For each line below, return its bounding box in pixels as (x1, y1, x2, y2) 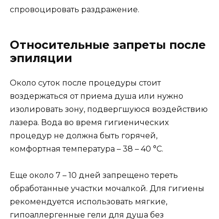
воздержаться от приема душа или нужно (10, 91, 183, 101)
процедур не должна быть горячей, (10, 131, 157, 140)
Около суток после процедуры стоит (10, 78, 161, 88)
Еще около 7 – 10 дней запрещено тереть (10, 170, 178, 180)
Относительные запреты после (10, 38, 206, 52)
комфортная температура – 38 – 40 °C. (10, 144, 163, 153)
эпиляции (10, 51, 72, 65)
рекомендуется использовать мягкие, (10, 197, 167, 206)
